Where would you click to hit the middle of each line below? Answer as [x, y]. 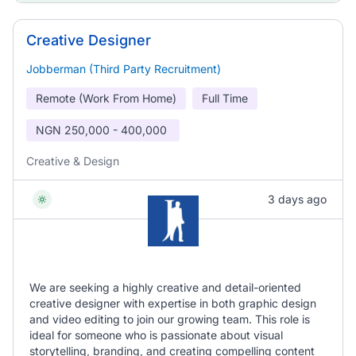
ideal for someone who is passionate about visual [156, 335]
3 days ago [297, 199]
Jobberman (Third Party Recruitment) [124, 69]
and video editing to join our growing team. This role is [170, 319]
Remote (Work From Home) [106, 98]
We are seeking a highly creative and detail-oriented [165, 287]
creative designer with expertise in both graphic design [173, 303]
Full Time [225, 98]
